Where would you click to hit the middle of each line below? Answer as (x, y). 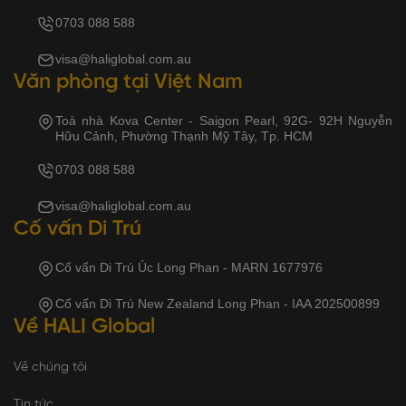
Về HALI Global (84, 327)
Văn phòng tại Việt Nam (128, 82)
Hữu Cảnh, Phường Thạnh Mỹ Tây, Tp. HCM (184, 135)
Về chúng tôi (50, 367)
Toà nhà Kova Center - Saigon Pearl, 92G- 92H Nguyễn (224, 120)
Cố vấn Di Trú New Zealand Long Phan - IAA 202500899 (217, 303)
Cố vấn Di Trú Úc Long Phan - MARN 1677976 (189, 267)
